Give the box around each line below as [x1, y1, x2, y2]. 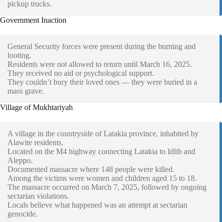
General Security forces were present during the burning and [7, 42, 196, 51]
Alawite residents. [7, 138, 63, 147]
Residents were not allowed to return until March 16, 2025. [7, 60, 192, 69]
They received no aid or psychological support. [7, 69, 154, 78]
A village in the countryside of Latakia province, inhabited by [7, 129, 199, 138]
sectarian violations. [7, 192, 69, 201]
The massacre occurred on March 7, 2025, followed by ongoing [7, 183, 207, 192]
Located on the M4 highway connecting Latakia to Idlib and [7, 147, 195, 156]
